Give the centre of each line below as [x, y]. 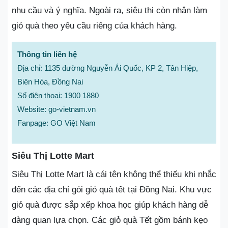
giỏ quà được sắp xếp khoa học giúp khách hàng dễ [110, 205]
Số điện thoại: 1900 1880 [58, 95]
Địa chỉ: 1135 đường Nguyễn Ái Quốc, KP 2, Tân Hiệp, [108, 68]
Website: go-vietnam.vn [56, 109]
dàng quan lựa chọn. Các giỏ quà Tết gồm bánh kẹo [110, 220]
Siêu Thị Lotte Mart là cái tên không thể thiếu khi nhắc [114, 174]
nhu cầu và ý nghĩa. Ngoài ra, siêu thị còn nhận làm [109, 10]
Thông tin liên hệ [47, 54]
